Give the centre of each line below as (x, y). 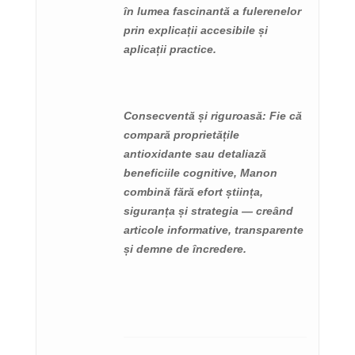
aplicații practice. (170, 50)
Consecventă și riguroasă (193, 115)
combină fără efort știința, (193, 191)
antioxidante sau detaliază (195, 153)
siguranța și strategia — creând (208, 210)
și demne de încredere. (185, 248)
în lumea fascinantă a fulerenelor (212, 11)
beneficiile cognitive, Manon (200, 172)
